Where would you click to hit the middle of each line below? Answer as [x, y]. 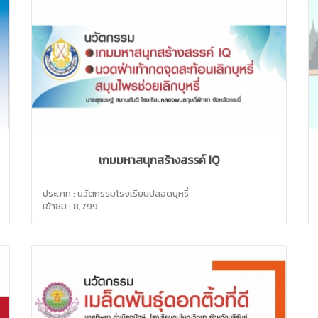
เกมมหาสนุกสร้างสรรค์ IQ [159, 159]
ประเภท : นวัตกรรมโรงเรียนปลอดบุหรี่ [116, 193]
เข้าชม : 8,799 [70, 206]
